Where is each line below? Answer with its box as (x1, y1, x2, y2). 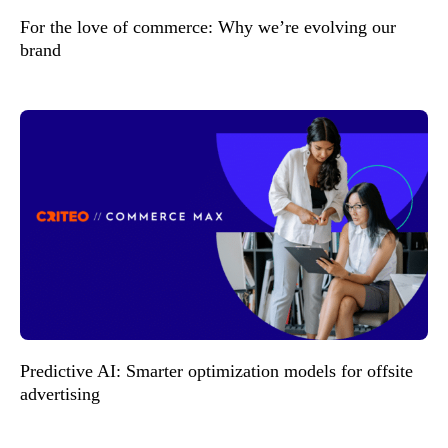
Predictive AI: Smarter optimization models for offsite (20, 360, 413, 381)
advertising (20, 383, 105, 404)
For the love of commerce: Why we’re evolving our (20, 17, 396, 38)
